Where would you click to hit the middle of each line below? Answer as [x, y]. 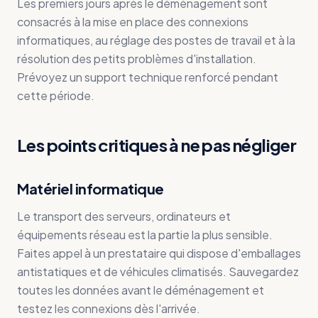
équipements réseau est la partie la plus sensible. [145, 235]
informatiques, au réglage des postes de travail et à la [156, 40]
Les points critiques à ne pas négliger [157, 145]
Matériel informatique [91, 188]
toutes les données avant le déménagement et [141, 290]
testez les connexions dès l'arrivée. [109, 308]
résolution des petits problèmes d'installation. [137, 59]
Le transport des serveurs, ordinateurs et [124, 216]
